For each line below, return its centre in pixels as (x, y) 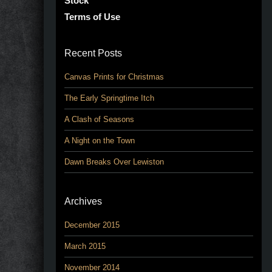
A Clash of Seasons (99, 119)
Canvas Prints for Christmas (114, 77)
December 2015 (92, 225)
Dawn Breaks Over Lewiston (114, 162)
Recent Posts (93, 53)
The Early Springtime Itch (109, 98)
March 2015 (85, 246)
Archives (83, 201)
